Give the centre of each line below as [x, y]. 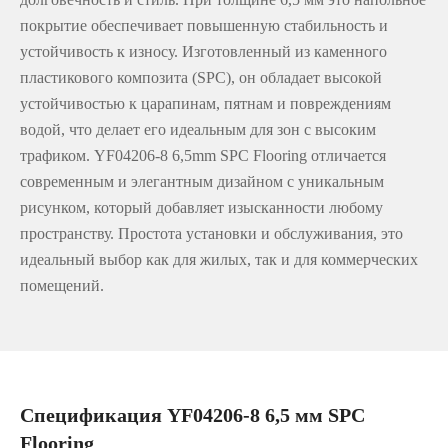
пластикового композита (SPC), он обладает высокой [201, 77]
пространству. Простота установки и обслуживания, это [211, 233]
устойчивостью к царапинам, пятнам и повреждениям [205, 103]
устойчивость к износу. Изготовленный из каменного [203, 51]
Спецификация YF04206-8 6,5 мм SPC [192, 415]
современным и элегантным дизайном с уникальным [202, 181]
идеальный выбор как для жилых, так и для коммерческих [219, 259]
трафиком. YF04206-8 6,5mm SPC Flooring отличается [203, 155]
